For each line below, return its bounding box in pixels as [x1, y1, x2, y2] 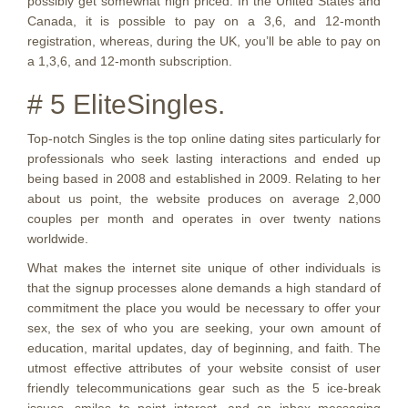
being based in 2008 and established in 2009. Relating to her [27, 171, 381, 186]
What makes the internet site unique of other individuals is [27, 260, 381, 275]
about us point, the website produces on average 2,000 [27, 191, 381, 206]
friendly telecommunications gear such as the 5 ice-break [27, 381, 381, 395]
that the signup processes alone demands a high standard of [27, 280, 381, 295]
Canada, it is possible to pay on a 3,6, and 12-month [27, 14, 381, 28]
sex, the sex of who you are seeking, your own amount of [27, 321, 381, 335]
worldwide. [27, 231, 88, 246]
